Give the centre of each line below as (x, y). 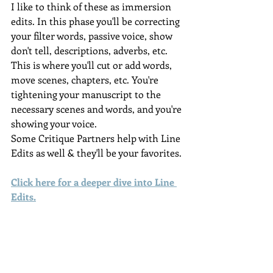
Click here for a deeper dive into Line (94, 182)
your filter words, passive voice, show (93, 36)
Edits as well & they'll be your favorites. (96, 153)
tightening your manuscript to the (87, 94)
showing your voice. (54, 123)
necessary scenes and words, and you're (97, 109)
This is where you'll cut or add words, (93, 65)
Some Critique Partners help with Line (97, 138)
